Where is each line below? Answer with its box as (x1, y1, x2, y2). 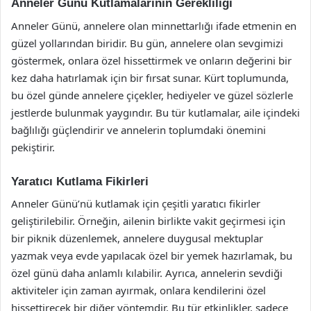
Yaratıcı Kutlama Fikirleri (11, 174, 149, 188)
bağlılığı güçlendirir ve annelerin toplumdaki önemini (11, 122, 266, 137)
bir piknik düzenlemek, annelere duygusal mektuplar (11, 231, 263, 245)
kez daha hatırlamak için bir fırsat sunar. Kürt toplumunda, (11, 70, 289, 85)
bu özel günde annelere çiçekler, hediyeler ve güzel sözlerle (11, 87, 293, 102)
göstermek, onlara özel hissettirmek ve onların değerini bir (11, 53, 292, 67)
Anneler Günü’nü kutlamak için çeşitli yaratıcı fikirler (11, 196, 260, 210)
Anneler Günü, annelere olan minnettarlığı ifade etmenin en (11, 18, 296, 33)
